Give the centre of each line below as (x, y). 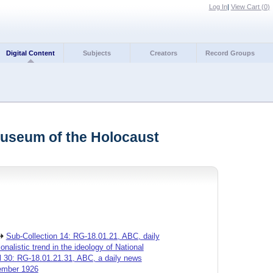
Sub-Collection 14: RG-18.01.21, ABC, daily (83, 236)
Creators (163, 53)
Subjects (97, 53)
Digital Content (31, 53)
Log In (218, 7)
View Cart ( (247, 7)
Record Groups (230, 53)
